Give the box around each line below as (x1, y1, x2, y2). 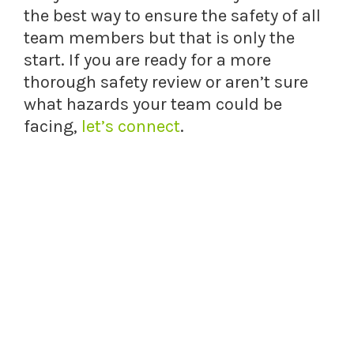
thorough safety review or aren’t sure (24, 72, 308, 93)
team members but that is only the (24, 28, 295, 49)
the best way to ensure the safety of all (24, 6, 321, 27)
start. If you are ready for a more (24, 50, 271, 71)
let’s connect (81, 116, 180, 137)
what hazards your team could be (24, 94, 282, 115)
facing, (24, 116, 81, 137)
